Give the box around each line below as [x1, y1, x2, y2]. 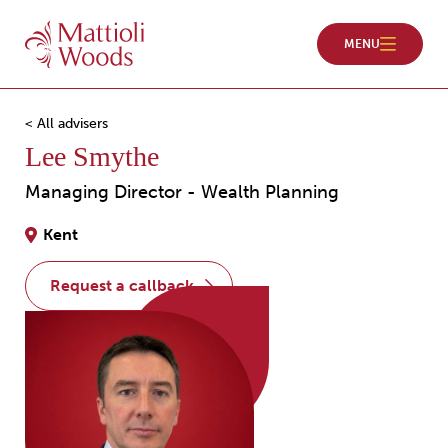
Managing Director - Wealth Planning [25, 181, 339, 203]
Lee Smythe [25, 141, 159, 172]
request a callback [61, 276, 194, 295]
